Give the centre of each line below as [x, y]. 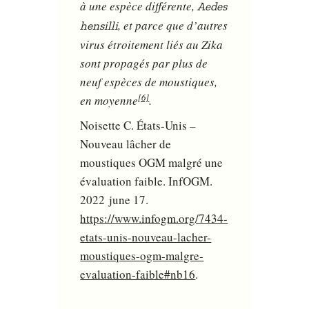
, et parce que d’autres [173, 26]
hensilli [99, 26]
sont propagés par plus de [144, 63]
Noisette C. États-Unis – [138, 125]
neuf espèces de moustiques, [149, 82]
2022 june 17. [114, 199]
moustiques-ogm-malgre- [142, 255]
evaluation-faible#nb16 [138, 274]
